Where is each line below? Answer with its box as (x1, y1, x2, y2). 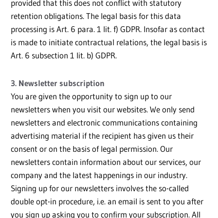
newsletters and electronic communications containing (11, 117, 198, 128)
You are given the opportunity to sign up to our (11, 91, 172, 102)
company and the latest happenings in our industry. (11, 170, 187, 181)
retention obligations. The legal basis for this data (11, 11, 181, 21)
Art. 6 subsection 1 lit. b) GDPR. (11, 50, 117, 61)
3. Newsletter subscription (11, 78, 105, 89)
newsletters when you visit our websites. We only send (11, 104, 195, 115)
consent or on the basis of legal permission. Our (11, 144, 173, 154)
